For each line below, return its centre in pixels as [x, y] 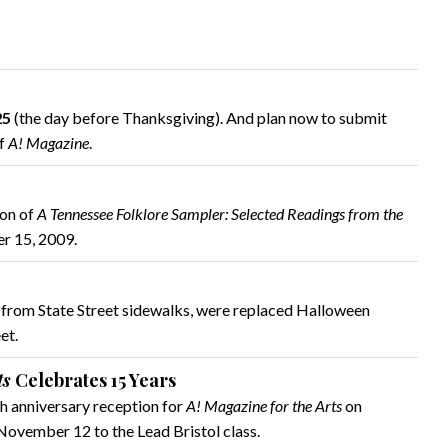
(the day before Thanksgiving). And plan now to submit [199, 117]
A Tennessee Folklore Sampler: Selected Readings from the [220, 213]
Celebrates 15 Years [93, 380]
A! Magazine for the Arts [264, 405]
